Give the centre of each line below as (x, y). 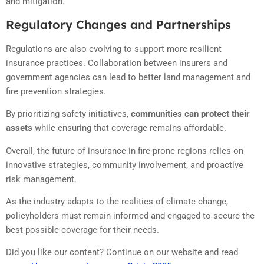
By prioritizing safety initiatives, (67, 114)
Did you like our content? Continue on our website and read (122, 253)
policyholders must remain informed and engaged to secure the (130, 216)
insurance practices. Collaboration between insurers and (117, 63)
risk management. (41, 179)
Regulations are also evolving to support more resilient (114, 49)
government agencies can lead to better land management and (128, 77)
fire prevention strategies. (56, 91)
